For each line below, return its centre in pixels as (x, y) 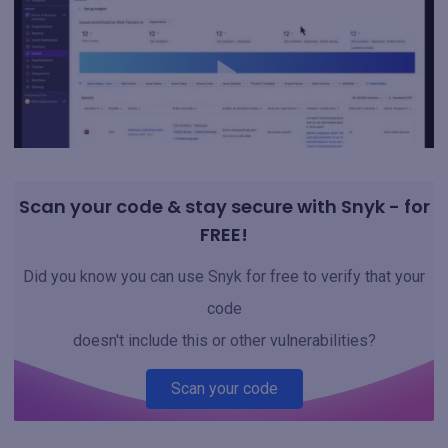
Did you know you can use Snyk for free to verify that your (224, 276)
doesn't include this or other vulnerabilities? (224, 340)
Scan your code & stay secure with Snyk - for (224, 206)
